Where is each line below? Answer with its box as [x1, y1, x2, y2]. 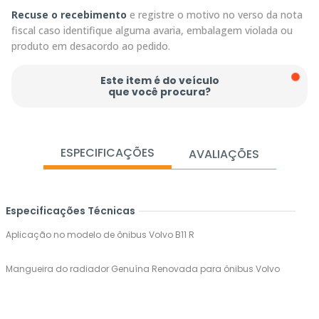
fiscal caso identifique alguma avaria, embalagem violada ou [11, 23, 293, 38]
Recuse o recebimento [11, 8, 127, 22]
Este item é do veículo [100, 73, 219, 88]
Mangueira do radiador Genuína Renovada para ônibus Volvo [6, 263, 280, 276]
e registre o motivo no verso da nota [127, 8, 303, 22]
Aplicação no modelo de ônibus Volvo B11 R [6, 229, 194, 241]
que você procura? [108, 85, 211, 100]
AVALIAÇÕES [188, 146, 259, 163]
